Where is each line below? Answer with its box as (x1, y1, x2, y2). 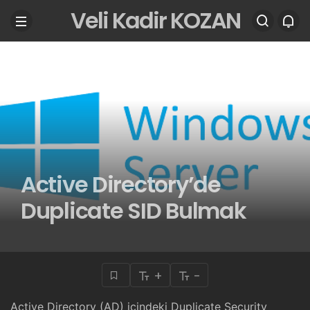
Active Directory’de (21, 168, 221, 200)
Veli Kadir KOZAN (70, 5, 240, 36)
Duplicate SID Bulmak (21, 194, 246, 226)
